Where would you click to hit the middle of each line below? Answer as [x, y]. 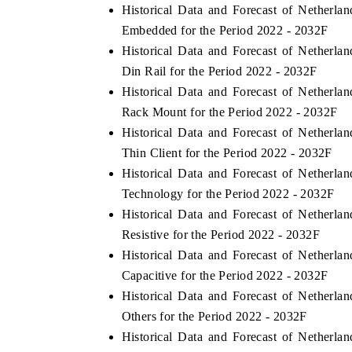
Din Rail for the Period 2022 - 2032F [219, 71]
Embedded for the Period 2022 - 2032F [225, 31]
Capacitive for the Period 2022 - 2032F [225, 276]
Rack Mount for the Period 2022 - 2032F [229, 112]
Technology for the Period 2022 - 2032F [228, 194]
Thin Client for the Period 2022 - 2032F [227, 153]
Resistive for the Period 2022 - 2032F [221, 235]
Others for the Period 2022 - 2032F [214, 317]
